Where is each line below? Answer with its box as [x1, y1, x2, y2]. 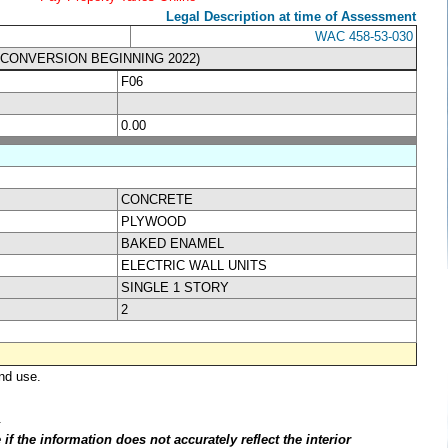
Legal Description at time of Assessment [166, 8, 416, 24]
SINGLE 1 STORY [121, 279, 229, 295]
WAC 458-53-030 [315, 28, 413, 44]
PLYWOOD [121, 213, 186, 229]
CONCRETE [121, 191, 193, 207]
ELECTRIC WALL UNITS [121, 257, 267, 273]
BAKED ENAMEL [121, 235, 224, 251]
